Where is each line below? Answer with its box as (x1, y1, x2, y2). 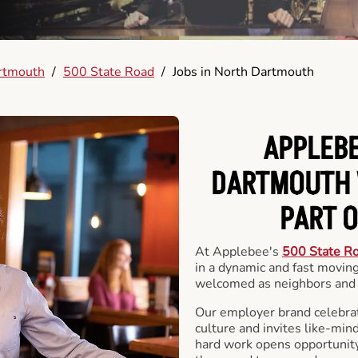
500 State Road (63, 63, 154, 81)
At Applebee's (195, 243, 282, 261)
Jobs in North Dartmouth (173, 63, 314, 81)
